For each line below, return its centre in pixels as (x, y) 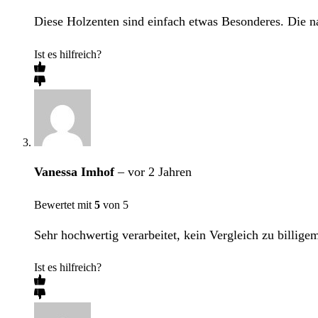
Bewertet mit (64, 205)
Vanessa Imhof (76, 172)
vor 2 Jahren (160, 172)
